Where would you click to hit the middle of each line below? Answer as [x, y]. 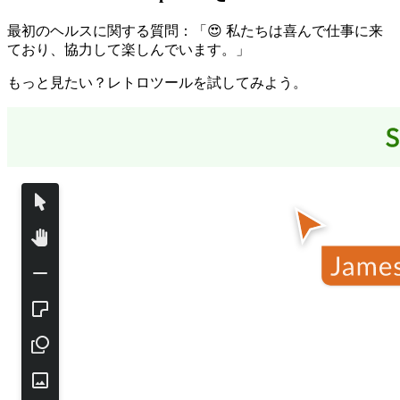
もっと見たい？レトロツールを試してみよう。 [157, 82]
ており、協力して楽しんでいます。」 [129, 49]
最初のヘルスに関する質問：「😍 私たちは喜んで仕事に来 [195, 30]
